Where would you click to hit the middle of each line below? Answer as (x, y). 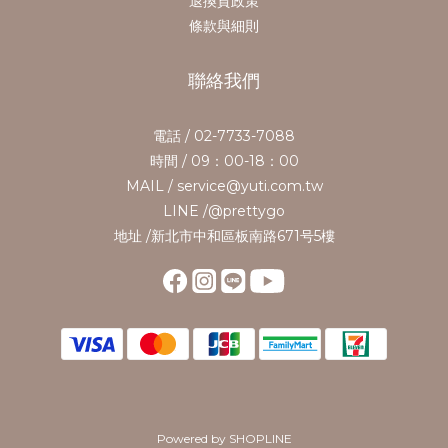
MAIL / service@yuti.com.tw (224, 185)
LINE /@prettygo (224, 210)
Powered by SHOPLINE (224, 438)
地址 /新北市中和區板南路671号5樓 (224, 235)
